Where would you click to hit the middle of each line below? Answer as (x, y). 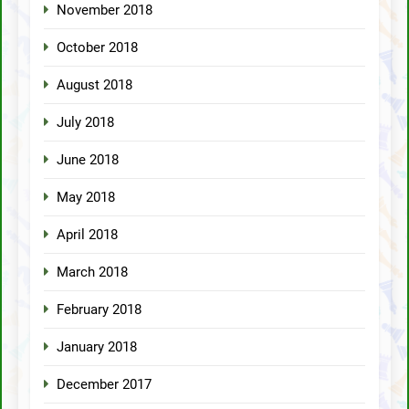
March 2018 (92, 272)
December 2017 (104, 384)
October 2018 (97, 47)
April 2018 (87, 234)
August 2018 (94, 84)
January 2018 (97, 346)
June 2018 (88, 159)
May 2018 (86, 197)
